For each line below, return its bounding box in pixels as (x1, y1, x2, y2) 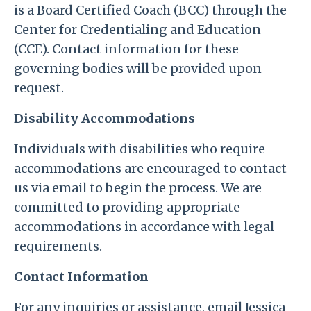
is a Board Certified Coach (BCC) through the (14, 2, 287, 18)
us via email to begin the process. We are (14, 180, 262, 196)
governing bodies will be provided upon (14, 60, 262, 76)
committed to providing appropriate (14, 199, 240, 215)
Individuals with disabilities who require (14, 141, 265, 157)
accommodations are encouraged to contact (14, 160, 287, 176)
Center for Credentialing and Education (14, 22, 261, 37)
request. (14, 80, 64, 96)
